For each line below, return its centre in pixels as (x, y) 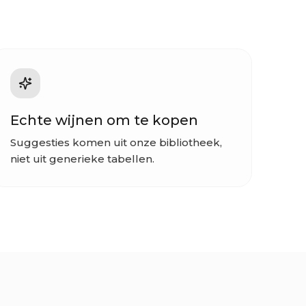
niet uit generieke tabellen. (82, 159)
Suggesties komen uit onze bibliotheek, (116, 143)
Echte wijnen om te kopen (104, 121)
